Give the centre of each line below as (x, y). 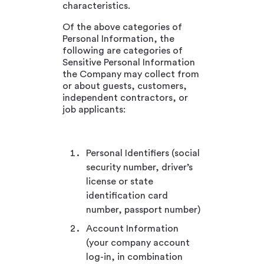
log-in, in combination (134, 257)
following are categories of (123, 50)
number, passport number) (143, 209)
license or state (120, 181)
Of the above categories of (122, 27)
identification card (127, 195)
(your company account (138, 242)
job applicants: (94, 109)
